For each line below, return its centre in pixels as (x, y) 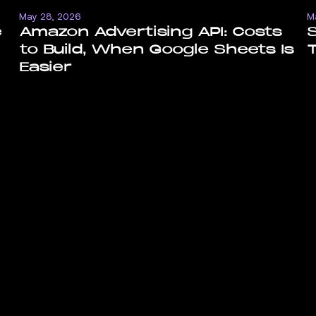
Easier (45, 67)
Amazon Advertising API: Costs (150, 31)
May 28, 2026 (50, 16)
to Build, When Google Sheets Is (156, 49)
